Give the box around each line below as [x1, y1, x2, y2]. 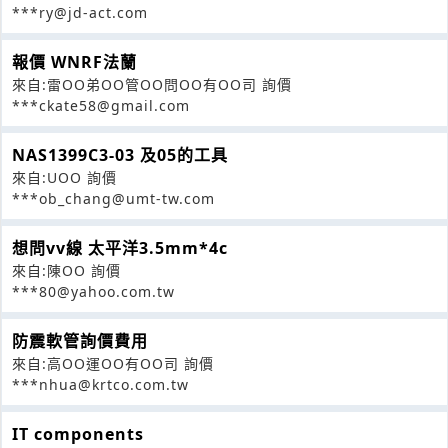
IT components [12, 423, 144, 446]
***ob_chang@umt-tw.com [12, 189, 215, 209]
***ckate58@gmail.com [12, 96, 190, 116]
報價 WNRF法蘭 [12, 51, 137, 74]
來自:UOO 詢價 [12, 168, 117, 188]
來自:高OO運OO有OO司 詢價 [12, 354, 214, 374]
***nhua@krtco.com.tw [12, 375, 189, 395]
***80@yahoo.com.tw [12, 282, 175, 302]
